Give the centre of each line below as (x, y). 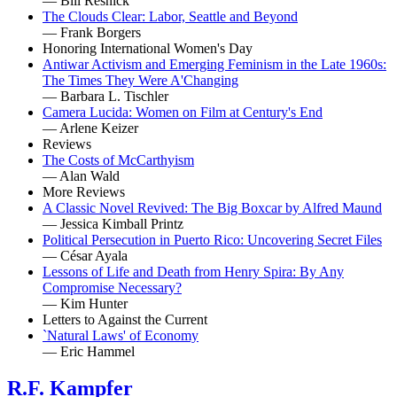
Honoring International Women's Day (148, 48)
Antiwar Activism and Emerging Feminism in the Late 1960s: (214, 64)
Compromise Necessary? (112, 287)
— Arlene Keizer (90, 128)
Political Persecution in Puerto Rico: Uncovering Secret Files (212, 239)
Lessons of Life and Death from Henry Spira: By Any (193, 271)
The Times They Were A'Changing (140, 80)
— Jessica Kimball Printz (113, 223)
